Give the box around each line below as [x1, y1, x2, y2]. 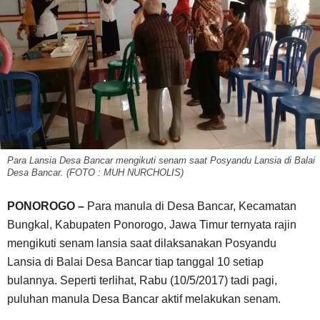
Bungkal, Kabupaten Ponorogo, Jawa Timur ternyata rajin [7, 218, 296, 231]
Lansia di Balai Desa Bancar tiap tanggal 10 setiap [7, 255, 264, 268]
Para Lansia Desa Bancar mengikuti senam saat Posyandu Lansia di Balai [7, 154, 315, 166]
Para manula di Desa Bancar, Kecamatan [87, 199, 296, 212]
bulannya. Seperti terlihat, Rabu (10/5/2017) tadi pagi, [7, 274, 277, 286]
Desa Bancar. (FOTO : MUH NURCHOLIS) [7, 166, 184, 178]
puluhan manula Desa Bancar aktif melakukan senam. [7, 292, 281, 305]
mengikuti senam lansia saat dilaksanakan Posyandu [7, 236, 276, 249]
